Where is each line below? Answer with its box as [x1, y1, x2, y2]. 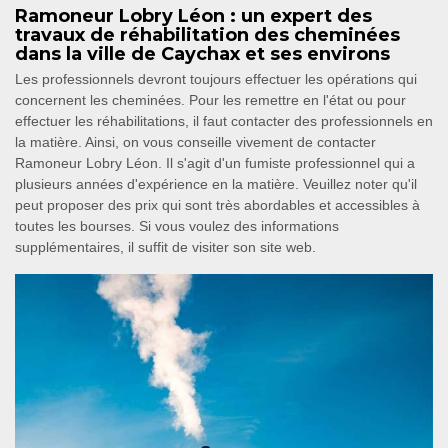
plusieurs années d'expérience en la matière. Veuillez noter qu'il [15, 176, 417, 193]
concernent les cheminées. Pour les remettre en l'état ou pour [15, 92, 406, 109]
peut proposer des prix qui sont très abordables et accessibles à [15, 197, 420, 214]
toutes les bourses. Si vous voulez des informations [15, 218, 339, 235]
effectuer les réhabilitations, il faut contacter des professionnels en [15, 113, 433, 130]
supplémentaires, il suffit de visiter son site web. [15, 239, 316, 256]
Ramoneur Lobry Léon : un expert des [15, 5, 372, 28]
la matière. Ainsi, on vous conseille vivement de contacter [15, 134, 376, 151]
